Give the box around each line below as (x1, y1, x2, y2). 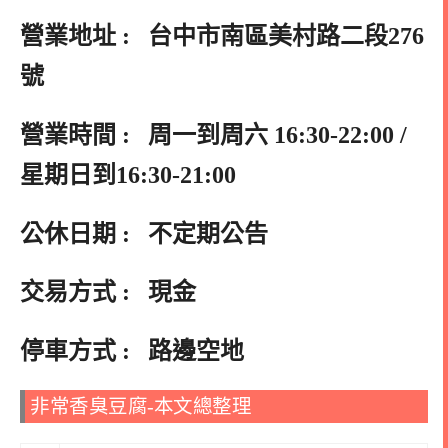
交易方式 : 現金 (20, 279, 196, 306)
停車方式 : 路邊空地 (20, 338, 244, 365)
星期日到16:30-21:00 (20, 161, 242, 188)
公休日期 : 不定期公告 (20, 220, 274, 247)
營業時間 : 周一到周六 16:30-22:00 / (20, 121, 407, 148)
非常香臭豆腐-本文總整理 (30, 395, 251, 417)
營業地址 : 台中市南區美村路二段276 (20, 23, 424, 50)
